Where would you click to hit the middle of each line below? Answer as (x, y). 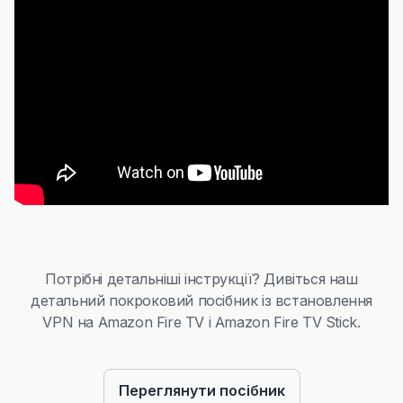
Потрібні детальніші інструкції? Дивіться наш (201, 279)
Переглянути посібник (201, 390)
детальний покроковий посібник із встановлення (201, 300)
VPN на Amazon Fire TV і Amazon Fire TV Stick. (201, 322)
